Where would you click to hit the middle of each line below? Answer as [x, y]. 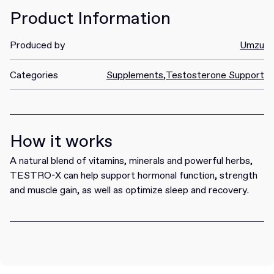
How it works [61, 141]
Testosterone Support [215, 75]
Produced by [38, 45]
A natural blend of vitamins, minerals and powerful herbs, [131, 160]
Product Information [90, 18]
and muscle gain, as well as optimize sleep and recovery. [129, 190]
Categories [34, 75]
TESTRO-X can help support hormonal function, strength [134, 175]
